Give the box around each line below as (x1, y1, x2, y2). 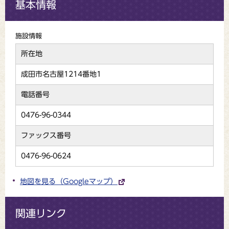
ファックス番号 (21, 132, 71, 139)
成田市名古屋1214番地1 (21, 71, 101, 78)
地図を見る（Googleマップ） (20, 178, 118, 185)
